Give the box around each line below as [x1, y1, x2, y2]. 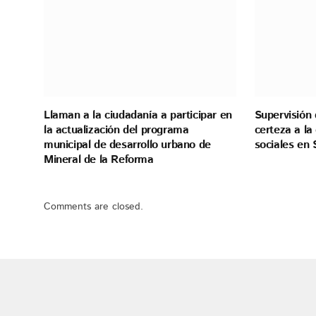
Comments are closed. [44, 199, 143, 214]
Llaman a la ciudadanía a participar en [44, 107, 232, 123]
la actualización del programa [44, 121, 189, 138]
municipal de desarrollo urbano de [44, 136, 211, 153]
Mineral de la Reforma [44, 151, 154, 168]
